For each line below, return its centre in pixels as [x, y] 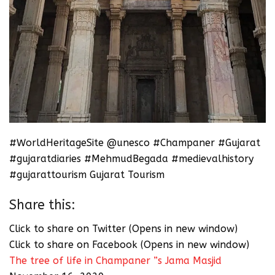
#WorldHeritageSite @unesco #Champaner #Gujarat [135, 142]
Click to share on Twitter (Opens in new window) [123, 228]
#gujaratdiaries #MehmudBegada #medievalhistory [131, 158]
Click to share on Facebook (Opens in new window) [129, 244]
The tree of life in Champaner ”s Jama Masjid [115, 260]
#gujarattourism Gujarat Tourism [87, 174]
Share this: [42, 205]
